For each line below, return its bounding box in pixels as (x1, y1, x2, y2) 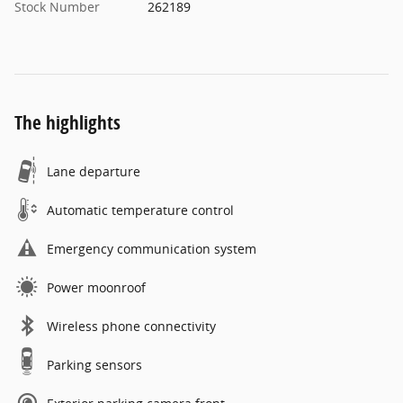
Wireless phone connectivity (47, 317, 216, 335)
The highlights (14, 109, 121, 135)
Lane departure (47, 162, 140, 180)
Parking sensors (47, 355, 142, 373)
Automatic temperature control (47, 201, 234, 219)
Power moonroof (47, 278, 146, 296)
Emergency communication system (47, 239, 256, 257)
